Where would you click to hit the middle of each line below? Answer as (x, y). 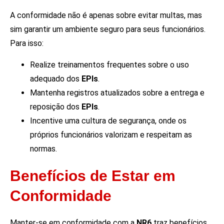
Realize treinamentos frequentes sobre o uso (109, 64)
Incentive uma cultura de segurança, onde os (108, 120)
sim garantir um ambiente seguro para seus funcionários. (108, 29)
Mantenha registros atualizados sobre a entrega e (117, 92)
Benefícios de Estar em (93, 175)
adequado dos (56, 78)
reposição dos (56, 106)
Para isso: (27, 43)
